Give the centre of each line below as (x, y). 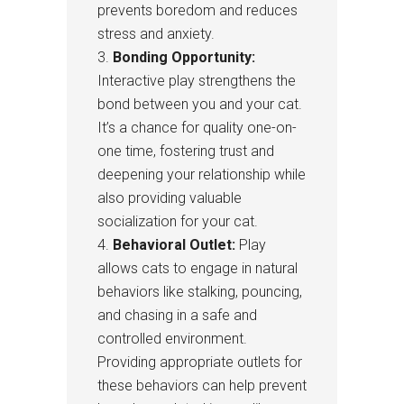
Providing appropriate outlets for (200, 362)
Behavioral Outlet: (174, 244)
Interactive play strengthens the (197, 80)
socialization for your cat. (178, 221)
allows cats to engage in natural (197, 268)
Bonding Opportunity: (184, 57)
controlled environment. (172, 338)
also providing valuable (170, 197)
